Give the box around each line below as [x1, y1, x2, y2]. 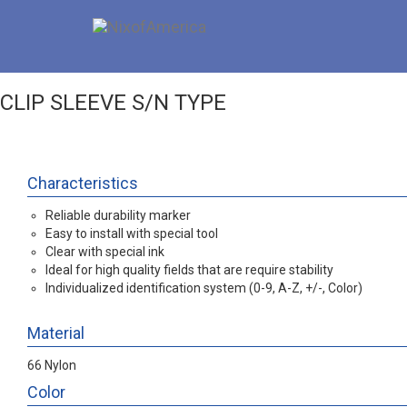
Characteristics [27, 174, 138, 193]
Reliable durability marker [45, 208, 191, 223]
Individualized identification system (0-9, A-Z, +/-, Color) [45, 281, 362, 295]
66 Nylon [27, 358, 76, 372]
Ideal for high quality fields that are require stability [45, 263, 333, 277]
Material [27, 323, 84, 342]
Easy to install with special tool [45, 226, 218, 241]
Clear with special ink [45, 244, 164, 259]
